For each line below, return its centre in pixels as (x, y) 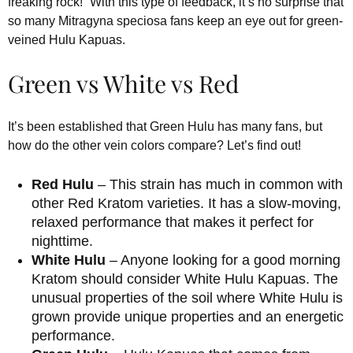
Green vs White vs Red (123, 83)
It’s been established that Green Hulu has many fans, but (165, 126)
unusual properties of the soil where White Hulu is (187, 297)
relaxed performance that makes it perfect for (173, 222)
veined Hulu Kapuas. (67, 39)
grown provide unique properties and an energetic (188, 316)
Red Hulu (63, 184)
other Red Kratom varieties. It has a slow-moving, (186, 203)
